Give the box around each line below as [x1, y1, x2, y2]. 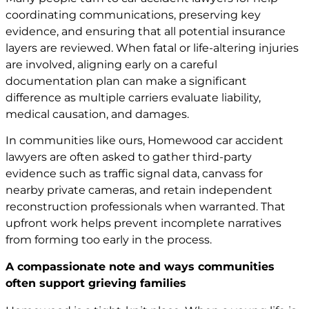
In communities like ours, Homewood [6, 134, 216, 148]
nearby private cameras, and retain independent [6, 183, 272, 197]
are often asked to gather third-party [47, 150, 252, 164]
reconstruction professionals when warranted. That [6, 200, 286, 214]
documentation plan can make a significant [6, 74, 247, 88]
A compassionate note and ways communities [6, 259, 275, 273]
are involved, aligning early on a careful [6, 58, 217, 72]
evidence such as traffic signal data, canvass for [6, 167, 263, 181]
